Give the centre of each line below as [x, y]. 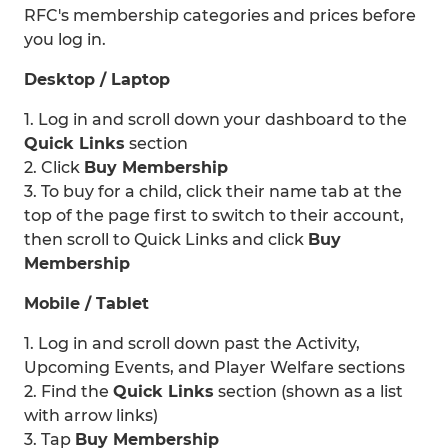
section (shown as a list [308, 391]
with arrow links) [91, 415]
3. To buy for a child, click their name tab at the [213, 191]
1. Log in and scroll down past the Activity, [192, 343]
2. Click [54, 167]
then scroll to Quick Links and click [166, 239]
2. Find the [68, 391]
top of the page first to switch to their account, [214, 215]
